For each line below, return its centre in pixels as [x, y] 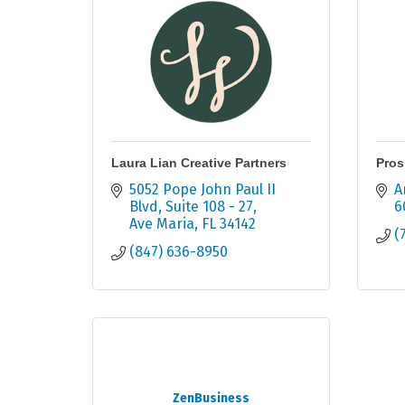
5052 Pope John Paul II [202, 190]
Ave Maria [162, 224]
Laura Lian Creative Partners [199, 163]
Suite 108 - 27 [209, 207]
